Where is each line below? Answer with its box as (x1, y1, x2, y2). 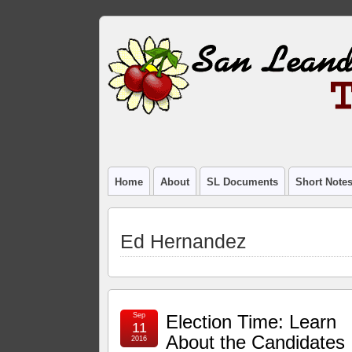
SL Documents (207, 176, 279, 188)
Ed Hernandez (120, 229, 247, 252)
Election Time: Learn (166, 310, 337, 332)
